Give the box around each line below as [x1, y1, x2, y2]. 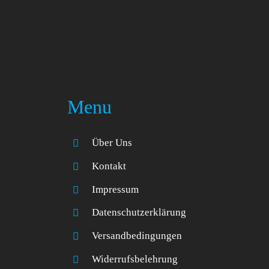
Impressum [91, 183, 139, 195]
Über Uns [91, 136, 132, 148]
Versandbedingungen [91, 230, 182, 242]
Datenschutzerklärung [91, 207, 186, 219]
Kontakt [91, 160, 126, 172]
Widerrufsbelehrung [91, 253, 178, 265]
